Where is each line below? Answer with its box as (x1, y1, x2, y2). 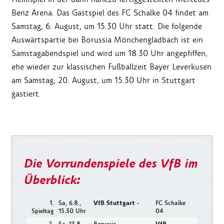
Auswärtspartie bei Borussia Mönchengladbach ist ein (11, 34, 203, 45)
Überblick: (23, 171, 80, 188)
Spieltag (31, 206, 54, 215)
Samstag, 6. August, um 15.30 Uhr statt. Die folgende (11, 21, 202, 32)
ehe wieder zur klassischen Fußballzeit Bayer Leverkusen (11, 61, 211, 72)
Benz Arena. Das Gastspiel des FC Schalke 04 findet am (11, 7, 208, 18)
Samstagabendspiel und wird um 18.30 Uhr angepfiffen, (11, 48, 207, 59)
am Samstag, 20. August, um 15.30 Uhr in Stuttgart (11, 75, 195, 86)
